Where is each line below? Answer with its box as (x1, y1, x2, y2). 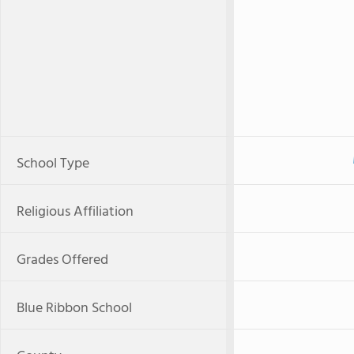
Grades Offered (17, 249, 108, 272)
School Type (17, 153, 89, 175)
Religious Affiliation (17, 201, 134, 224)
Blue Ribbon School (17, 297, 132, 320)
